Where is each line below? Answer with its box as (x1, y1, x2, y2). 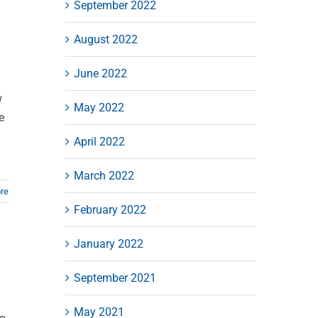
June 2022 (73, 66, 127, 80)
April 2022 (73, 134, 125, 148)
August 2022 (73, 32, 138, 46)
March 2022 (73, 168, 134, 182)
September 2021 (73, 270, 156, 285)
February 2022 (73, 202, 146, 216)
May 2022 (73, 100, 124, 114)
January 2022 (73, 236, 143, 251)
